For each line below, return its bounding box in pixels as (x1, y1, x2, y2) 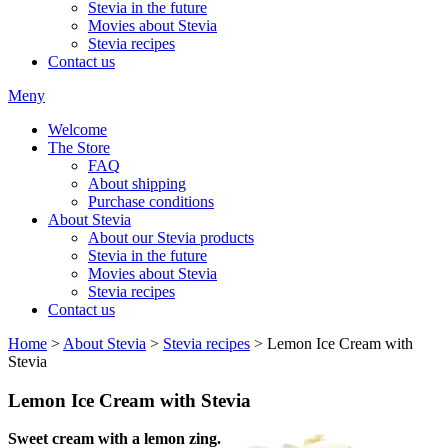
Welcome (48, 120, 107, 138)
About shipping (88, 174, 186, 192)
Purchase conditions (88, 192, 214, 210)
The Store (48, 138, 110, 156)
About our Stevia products (88, 228, 254, 246)
